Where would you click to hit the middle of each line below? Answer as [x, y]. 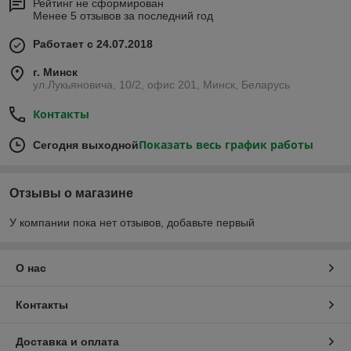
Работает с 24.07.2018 [93, 43]
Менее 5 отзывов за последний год [123, 15]
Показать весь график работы [226, 144]
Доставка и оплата [67, 341]
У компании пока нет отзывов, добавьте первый [132, 222]
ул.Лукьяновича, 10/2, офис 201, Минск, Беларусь [161, 84]
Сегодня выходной [86, 145]
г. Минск [55, 72]
